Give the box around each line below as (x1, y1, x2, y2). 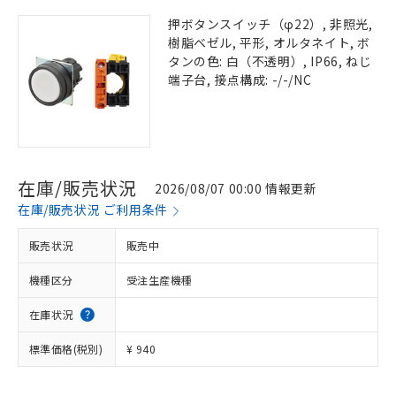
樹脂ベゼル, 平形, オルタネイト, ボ (168, 34, 370, 51)
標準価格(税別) (29, 341, 103, 356)
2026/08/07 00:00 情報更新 (155, 179, 317, 197)
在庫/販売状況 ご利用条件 (18, 201, 168, 218)
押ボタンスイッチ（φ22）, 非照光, (168, 15, 373, 33)
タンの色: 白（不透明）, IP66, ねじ (168, 52, 372, 70)
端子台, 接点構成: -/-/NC (168, 71, 312, 88)
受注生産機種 (126, 272, 193, 287)
